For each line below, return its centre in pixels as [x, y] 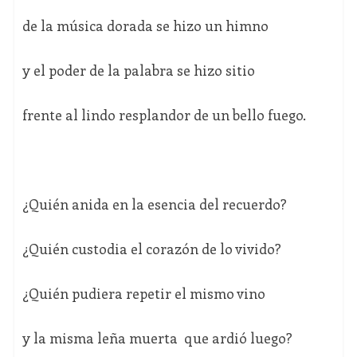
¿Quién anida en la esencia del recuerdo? [154, 204]
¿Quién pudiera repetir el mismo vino [143, 294]
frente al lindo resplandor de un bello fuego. [164, 115]
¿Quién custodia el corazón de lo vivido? [151, 249]
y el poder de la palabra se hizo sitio [138, 71]
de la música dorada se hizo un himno [145, 26]
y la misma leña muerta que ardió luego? [157, 338]
